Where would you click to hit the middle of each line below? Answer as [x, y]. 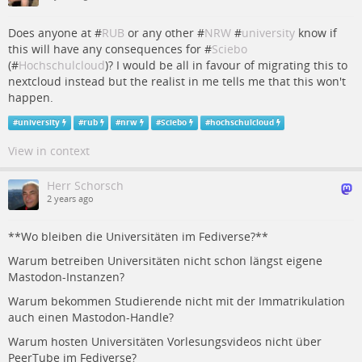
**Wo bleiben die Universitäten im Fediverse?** [138, 236]
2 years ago [70, 199]
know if [316, 33]
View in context [49, 151]
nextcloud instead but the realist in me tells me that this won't [177, 81]
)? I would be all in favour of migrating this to [226, 65]
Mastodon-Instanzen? [66, 277]
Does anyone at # [55, 33]
